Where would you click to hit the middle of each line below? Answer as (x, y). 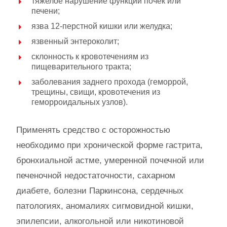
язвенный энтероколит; (75, 41)
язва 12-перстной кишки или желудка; (102, 26)
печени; (46, 11)
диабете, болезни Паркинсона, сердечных (100, 191)
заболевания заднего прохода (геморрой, (110, 82)
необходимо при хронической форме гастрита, (109, 145)
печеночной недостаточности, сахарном (96, 176)
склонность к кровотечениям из (90, 56)
